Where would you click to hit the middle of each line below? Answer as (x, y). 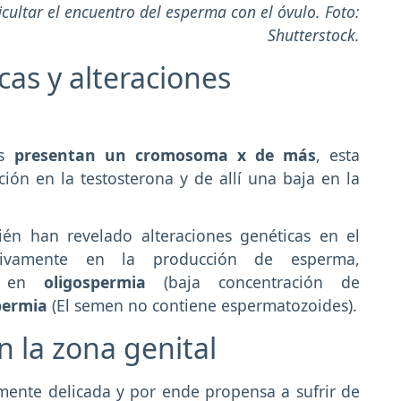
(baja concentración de (252, 282)
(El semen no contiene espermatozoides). (202, 306)
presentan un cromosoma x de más (160, 154)
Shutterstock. (314, 34)
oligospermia (94, 282)
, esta (338, 154)
